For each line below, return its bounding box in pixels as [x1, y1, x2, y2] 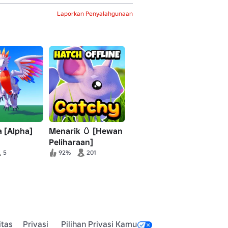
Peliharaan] [49, 137, 93, 147]
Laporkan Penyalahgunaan [57, 10, 133, 17]
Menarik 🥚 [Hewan [49, 126, 123, 136]
